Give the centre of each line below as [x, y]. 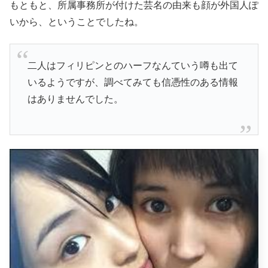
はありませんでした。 [75, 99]
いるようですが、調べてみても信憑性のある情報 [133, 83]
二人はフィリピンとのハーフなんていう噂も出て [133, 66]
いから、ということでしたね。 [77, 22]
